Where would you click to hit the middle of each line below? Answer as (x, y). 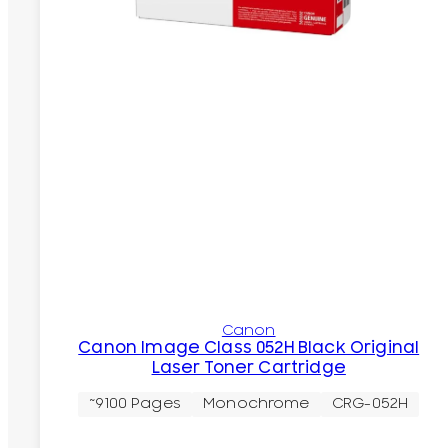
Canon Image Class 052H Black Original (249, 347)
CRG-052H (370, 404)
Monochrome (256, 404)
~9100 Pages (135, 404)
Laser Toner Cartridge (248, 367)
